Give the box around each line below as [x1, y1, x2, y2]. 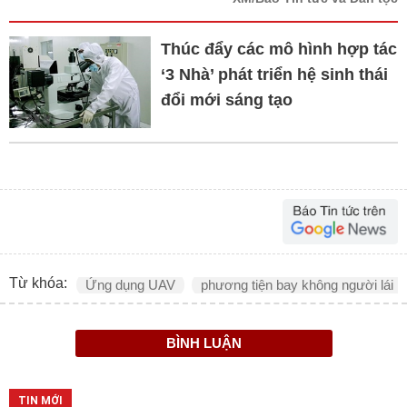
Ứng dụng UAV [85, 277, 175, 293]
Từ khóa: [9, 274, 67, 291]
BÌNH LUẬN [165, 335, 242, 352]
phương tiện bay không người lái [201, 277, 393, 293]
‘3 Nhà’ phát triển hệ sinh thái [160, 65, 388, 84]
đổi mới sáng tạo [160, 90, 293, 109]
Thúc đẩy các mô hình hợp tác [160, 39, 397, 58]
